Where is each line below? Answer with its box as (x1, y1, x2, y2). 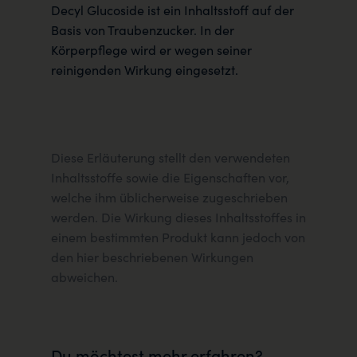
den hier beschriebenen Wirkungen (51, 248, 253, 265)
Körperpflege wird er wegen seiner (51, 41, 252, 59)
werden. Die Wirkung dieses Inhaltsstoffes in (51, 208, 306, 226)
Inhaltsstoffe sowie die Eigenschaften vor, (51, 168, 289, 186)
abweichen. (51, 268, 118, 285)
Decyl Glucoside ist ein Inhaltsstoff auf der (51, 2, 294, 19)
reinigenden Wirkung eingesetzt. (51, 61, 238, 79)
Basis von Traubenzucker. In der (51, 22, 234, 39)
